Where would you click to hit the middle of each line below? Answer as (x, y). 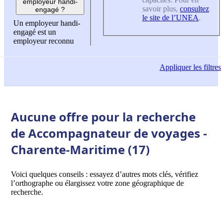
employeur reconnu (44, 41)
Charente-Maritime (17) (80, 149)
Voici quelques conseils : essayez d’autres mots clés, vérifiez (105, 174)
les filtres (206, 67)
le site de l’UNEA (170, 17)
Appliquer (175, 67)
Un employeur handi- (47, 23)
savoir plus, (161, 8)
